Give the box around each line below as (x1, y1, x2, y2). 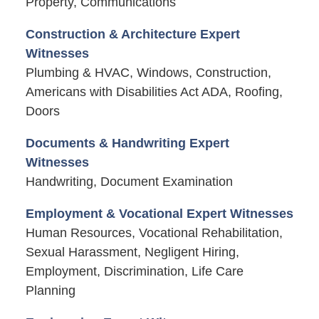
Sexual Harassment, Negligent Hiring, (25, 245, 239, 260)
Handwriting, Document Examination (25, 174, 233, 189)
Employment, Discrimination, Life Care (25, 264, 244, 279)
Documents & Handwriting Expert (25, 136, 229, 150)
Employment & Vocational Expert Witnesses (25, 206, 293, 221)
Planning (25, 283, 75, 298)
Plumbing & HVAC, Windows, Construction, (25, 65, 271, 80)
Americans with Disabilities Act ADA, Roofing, (25, 84, 283, 99)
